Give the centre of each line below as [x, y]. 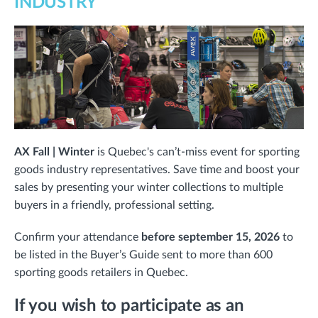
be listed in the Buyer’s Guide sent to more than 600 [143, 254]
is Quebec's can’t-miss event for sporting [197, 152]
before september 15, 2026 [210, 237]
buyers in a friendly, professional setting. [114, 205]
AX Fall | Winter [54, 152]
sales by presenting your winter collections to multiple [149, 187]
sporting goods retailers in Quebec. [101, 272]
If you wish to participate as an [129, 306]
